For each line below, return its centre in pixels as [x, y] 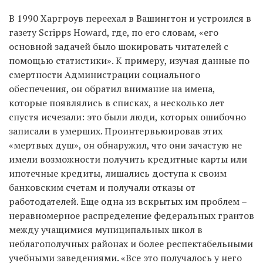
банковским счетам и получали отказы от [102, 187]
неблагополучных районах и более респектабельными [131, 243]
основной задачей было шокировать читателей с [119, 46]
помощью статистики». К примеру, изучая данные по [129, 60]
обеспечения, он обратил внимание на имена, [112, 88]
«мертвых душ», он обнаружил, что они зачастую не [125, 145]
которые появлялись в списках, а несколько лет [117, 102]
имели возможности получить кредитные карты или [128, 159]
